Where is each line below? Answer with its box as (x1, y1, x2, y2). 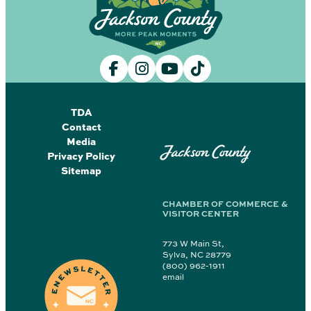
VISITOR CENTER (162, 208, 239, 220)
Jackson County (162, 144, 252, 161)
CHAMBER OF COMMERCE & (162, 198, 287, 210)
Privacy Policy (47, 149, 116, 163)
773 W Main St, (162, 237, 224, 250)
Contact (61, 119, 101, 134)
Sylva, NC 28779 (162, 249, 231, 261)
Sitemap (61, 163, 102, 178)
